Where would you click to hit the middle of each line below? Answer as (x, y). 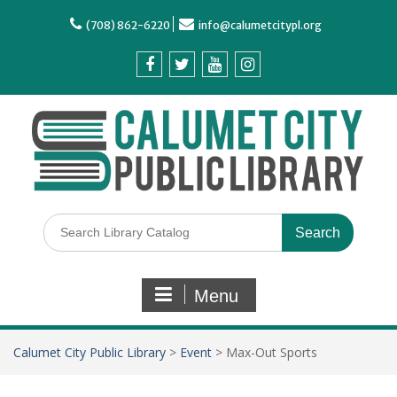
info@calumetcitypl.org (260, 25)
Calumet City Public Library (90, 353)
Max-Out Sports (272, 353)
